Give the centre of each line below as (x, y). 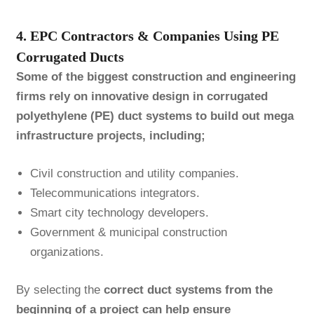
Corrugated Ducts (70, 57)
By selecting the (60, 289)
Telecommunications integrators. (115, 193)
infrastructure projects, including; (110, 136)
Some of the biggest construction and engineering (156, 77)
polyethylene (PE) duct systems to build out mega (155, 116)
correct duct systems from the (188, 289)
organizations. (67, 252)
